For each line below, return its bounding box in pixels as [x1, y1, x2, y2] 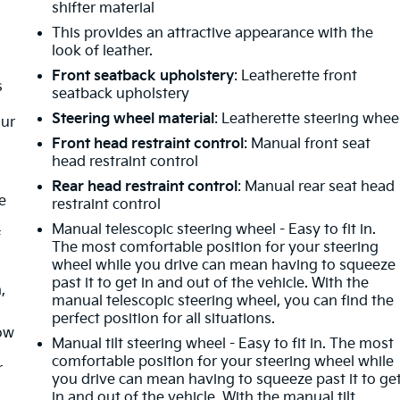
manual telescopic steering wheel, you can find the [52, 292, 395, 310]
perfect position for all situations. [52, 310, 276, 328]
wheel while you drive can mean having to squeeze [52, 256, 396, 274]
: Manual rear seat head [237, 178, 396, 196]
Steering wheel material [52, 110, 215, 128]
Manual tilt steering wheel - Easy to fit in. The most [52, 335, 395, 353]
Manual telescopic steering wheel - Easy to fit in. [52, 221, 377, 238]
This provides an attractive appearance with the [52, 24, 374, 42]
